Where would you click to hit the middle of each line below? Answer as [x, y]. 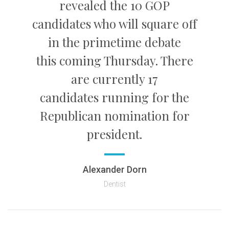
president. [114, 134]
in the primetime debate [114, 42]
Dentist [114, 184]
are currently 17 [114, 79]
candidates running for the [114, 97]
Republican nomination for [114, 116]
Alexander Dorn [114, 170]
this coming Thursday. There [114, 61]
